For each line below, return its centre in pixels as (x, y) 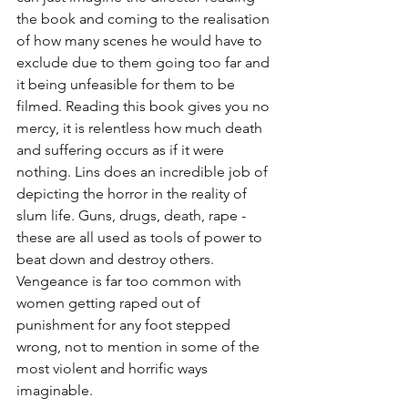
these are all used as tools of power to (141, 237)
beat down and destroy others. (117, 259)
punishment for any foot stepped (125, 325)
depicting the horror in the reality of (133, 194)
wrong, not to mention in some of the (140, 347)
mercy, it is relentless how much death (141, 128)
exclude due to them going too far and (145, 62)
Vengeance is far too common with (131, 281)
